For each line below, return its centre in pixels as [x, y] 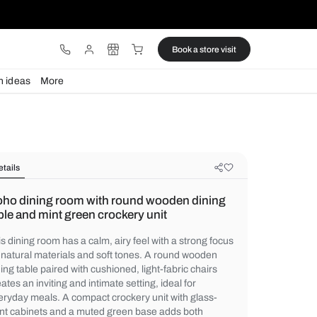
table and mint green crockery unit [202, 252]
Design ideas [113, 95]
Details [119, 197]
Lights [51, 95]
